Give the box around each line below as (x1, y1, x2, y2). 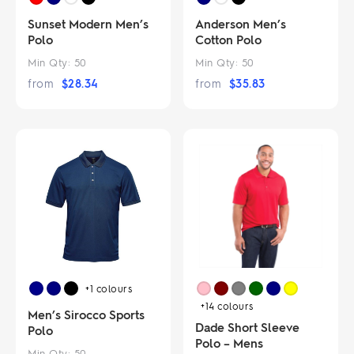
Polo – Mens (195, 335, 264, 352)
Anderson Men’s (195, 16, 287, 32)
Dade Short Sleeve (195, 319, 300, 336)
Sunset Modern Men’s (28, 16, 149, 32)
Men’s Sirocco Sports (28, 307, 145, 323)
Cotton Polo (195, 32, 262, 48)
